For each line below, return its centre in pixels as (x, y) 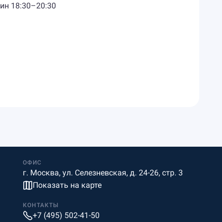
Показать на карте (67, 185)
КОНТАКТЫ (41, 205)
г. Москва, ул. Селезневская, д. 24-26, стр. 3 (103, 173)
